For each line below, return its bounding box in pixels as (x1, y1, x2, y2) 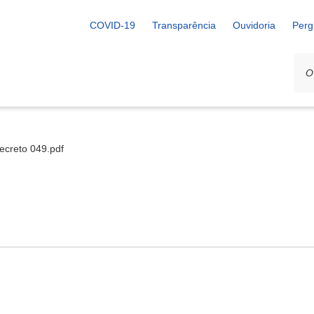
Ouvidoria (233, 20, 275, 31)
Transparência (152, 20, 216, 31)
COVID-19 (90, 20, 135, 31)
